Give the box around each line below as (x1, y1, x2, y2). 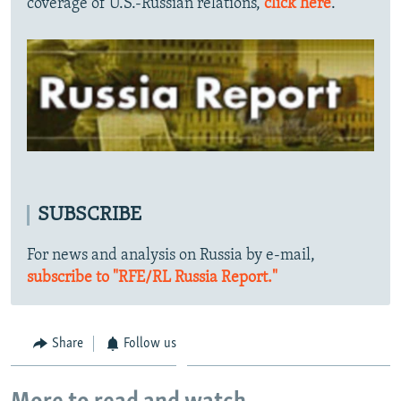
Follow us (124, 336, 176, 351)
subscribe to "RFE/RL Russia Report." (27, 269, 277, 286)
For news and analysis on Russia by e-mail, (27, 246, 315, 264)
